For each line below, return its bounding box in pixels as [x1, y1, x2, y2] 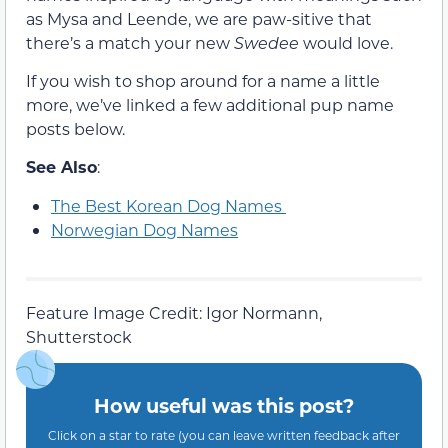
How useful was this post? [94, 392, 354, 419]
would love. [299, 31, 393, 53]
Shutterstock [26, 325, 132, 347]
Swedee [234, 31, 299, 53]
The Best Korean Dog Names [51, 194, 286, 216]
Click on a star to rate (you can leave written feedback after [48, 427, 400, 444]
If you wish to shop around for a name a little [26, 69, 380, 91]
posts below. [26, 117, 125, 139]
